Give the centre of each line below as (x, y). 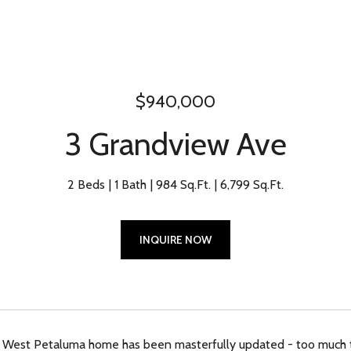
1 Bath (130, 185)
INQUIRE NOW (175, 240)
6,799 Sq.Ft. (252, 185)
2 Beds (86, 185)
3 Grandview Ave (175, 144)
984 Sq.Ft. (183, 185)
